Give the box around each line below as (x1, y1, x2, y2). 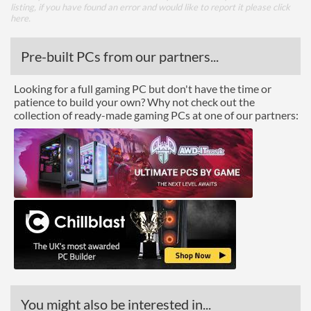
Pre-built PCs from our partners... (21, 48, 219, 65)
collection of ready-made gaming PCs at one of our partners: (14, 108, 299, 121)
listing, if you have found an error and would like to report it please (10, 1, 273, 12)
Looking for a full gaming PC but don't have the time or (14, 82, 271, 95)
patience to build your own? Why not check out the (14, 95, 255, 108)
